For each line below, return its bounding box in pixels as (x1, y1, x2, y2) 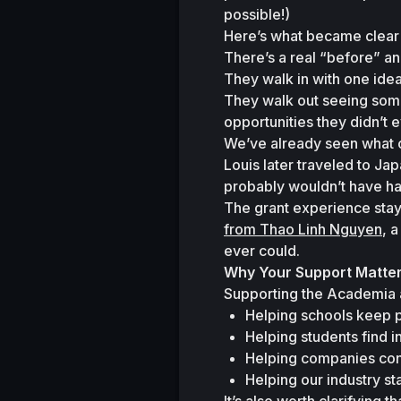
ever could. (224, 242, 300, 260)
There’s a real (224, 48, 320, 66)
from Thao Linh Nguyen (224, 220, 382, 238)
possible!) (224, 5, 290, 23)
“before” (320, 48, 380, 66)
